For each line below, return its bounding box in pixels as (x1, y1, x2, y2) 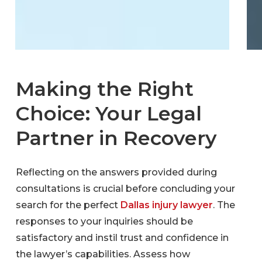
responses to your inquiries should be (16, 216, 194, 227)
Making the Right (15, 77, 194, 101)
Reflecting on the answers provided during (16, 167, 218, 178)
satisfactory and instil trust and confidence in (16, 232, 229, 244)
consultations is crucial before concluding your (16, 183, 236, 195)
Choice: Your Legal (15, 101, 202, 126)
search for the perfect (16, 199, 121, 211)
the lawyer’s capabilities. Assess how (16, 249, 191, 260)
